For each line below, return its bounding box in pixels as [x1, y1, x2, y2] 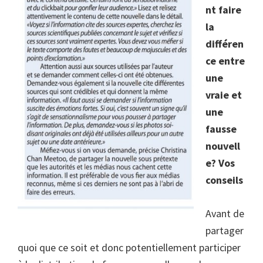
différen [205, 37, 244, 51]
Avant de [205, 207, 244, 221]
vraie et [205, 88, 242, 102]
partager [205, 224, 244, 238]
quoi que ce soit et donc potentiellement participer [18, 241, 241, 255]
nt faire [205, 3, 241, 17]
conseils [205, 173, 243, 187]
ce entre [205, 54, 245, 68]
